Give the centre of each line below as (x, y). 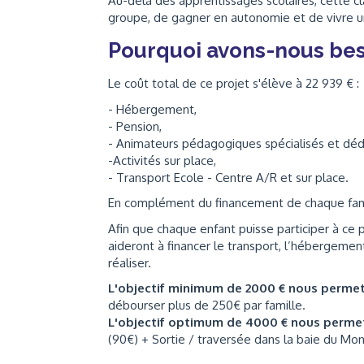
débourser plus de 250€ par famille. (207, 305)
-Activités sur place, (162, 160)
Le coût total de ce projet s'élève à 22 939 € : (234, 83)
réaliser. (130, 262)
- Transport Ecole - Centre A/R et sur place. (228, 177)
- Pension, (135, 126)
